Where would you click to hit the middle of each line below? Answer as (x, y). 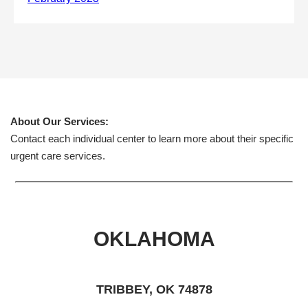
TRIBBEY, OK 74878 (154, 289)
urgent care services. (58, 156)
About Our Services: (59, 121)
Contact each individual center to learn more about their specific (152, 139)
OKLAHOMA (154, 239)
